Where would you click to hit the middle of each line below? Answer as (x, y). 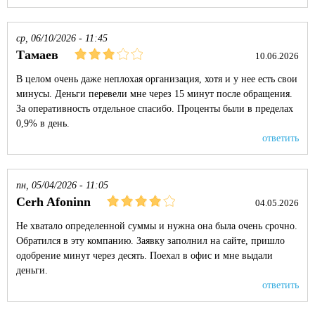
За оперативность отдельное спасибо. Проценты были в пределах (155, 109)
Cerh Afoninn (53, 202)
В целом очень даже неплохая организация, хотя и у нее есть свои (157, 79)
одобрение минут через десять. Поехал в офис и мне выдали (144, 256)
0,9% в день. (43, 123)
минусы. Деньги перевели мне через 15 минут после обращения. (154, 94)
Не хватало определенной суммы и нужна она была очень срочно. (157, 226)
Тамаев (37, 55)
